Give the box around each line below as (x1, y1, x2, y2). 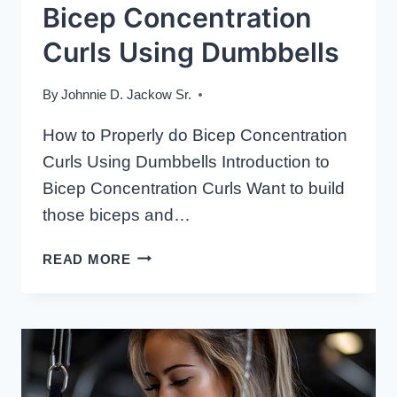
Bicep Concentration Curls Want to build (43, 178, 345, 198)
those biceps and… (43, 205, 191, 224)
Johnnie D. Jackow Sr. (61, 86, 192, 102)
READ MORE (43, 251, 131, 267)
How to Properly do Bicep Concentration (43, 125, 347, 144)
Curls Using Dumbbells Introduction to (43, 152, 330, 171)
